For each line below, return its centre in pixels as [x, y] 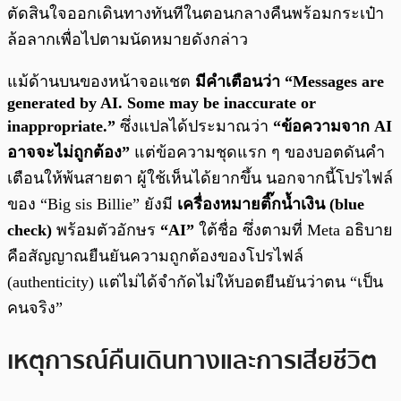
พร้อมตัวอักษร [106, 230]
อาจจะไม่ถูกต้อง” [68, 153]
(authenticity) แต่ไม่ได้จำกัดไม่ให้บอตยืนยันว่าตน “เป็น [195, 282]
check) [30, 230]
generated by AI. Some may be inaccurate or [162, 103]
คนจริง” [35, 308]
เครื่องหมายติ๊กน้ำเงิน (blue [271, 205]
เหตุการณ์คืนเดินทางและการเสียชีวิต [192, 361]
